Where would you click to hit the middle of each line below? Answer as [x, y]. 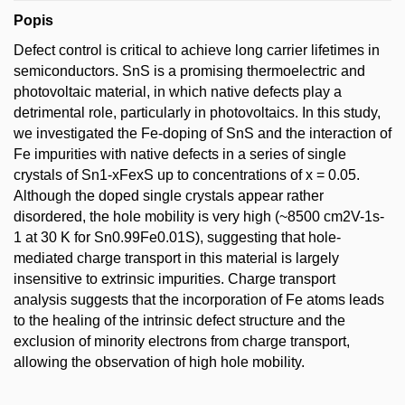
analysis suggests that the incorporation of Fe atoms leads [199, 300]
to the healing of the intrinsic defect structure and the [179, 320]
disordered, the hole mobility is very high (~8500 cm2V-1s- [199, 217]
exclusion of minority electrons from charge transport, [182, 341]
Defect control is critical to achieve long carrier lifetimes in [197, 50]
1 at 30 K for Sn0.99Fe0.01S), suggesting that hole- [177, 237]
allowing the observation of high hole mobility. [159, 362]
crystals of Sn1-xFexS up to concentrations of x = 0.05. [187, 175]
